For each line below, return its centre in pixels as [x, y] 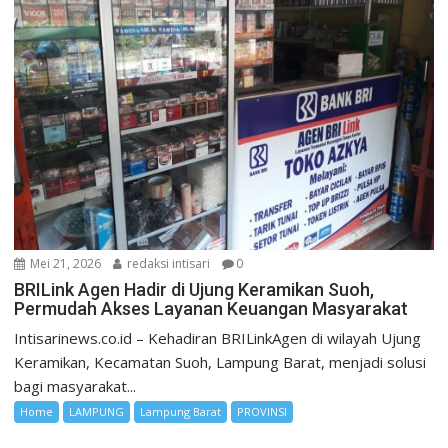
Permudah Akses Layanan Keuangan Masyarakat [211, 309]
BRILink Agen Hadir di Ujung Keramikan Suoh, [194, 290]
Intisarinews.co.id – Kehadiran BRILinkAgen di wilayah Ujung [218, 338]
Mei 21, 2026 [64, 264]
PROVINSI [262, 412]
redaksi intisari [167, 264]
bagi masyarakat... [75, 386]
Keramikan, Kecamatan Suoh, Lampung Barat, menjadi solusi [220, 362]
